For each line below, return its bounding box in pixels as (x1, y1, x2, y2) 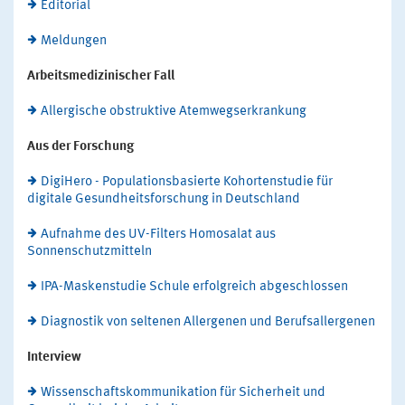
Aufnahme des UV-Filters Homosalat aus (41, 228, 276, 242)
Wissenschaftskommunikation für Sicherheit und (41, 386, 325, 400)
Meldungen (41, 34, 107, 49)
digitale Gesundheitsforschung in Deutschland (27, 193, 300, 207)
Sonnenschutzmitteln (27, 245, 152, 259)
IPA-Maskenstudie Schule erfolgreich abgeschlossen (41, 280, 348, 295)
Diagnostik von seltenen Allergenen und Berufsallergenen (41, 316, 375, 330)
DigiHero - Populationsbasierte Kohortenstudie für (41, 175, 333, 190)
